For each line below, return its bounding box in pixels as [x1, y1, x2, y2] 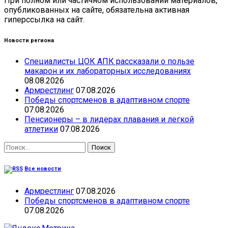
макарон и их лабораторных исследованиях [24, 66, 191, 76]
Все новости [24, 165, 61, 172]
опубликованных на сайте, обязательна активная [4, 5, 189, 15]
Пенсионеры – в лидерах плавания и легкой [24, 114, 194, 124]
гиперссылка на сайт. [4, 14, 84, 24]
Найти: [4, 141, 27, 151]
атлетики [24, 124, 58, 134]
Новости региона [4, 37, 54, 44]
